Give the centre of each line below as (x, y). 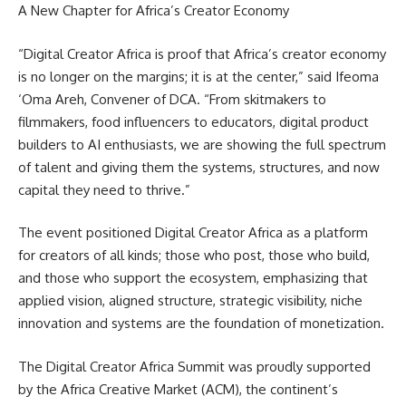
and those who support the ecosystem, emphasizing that (193, 278)
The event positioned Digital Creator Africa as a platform (193, 232)
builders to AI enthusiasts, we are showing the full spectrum (202, 144)
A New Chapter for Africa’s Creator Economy (154, 10)
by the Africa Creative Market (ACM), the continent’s (178, 389)
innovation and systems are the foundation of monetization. (201, 323)
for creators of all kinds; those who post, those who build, (194, 255)
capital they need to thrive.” (104, 189)
